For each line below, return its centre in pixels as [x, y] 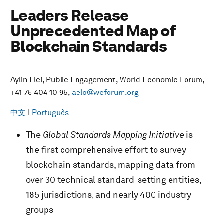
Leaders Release [70, 15]
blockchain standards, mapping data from [110, 164]
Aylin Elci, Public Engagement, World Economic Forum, [107, 80]
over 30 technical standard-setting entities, [113, 179]
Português [50, 113]
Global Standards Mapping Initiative [113, 134]
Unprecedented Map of [93, 31]
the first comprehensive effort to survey [106, 149]
